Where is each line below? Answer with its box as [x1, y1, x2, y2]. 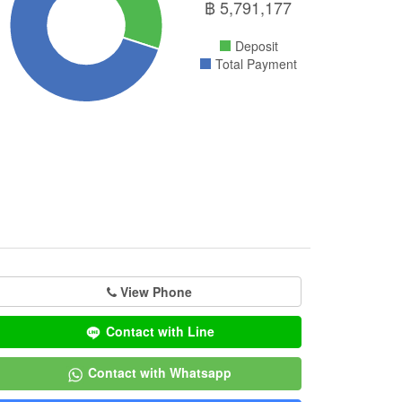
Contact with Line [105, 321, 214, 340]
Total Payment [215, 54, 297, 73]
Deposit [234, 36, 278, 55]
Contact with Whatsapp [88, 363, 232, 382]
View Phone [119, 282, 192, 301]
